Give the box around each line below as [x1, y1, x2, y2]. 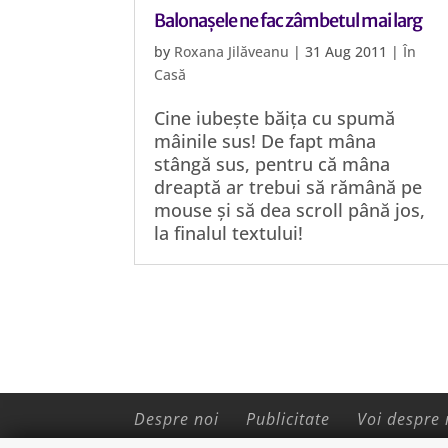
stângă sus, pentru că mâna [154, 152, 391, 176]
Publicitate [246, 408, 331, 430]
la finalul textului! [154, 221, 304, 245]
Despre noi [134, 408, 220, 430]
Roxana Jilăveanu [174, 42, 290, 61]
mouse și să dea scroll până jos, [154, 198, 426, 222]
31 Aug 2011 [305, 42, 388, 61]
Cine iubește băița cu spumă [154, 106, 396, 130]
